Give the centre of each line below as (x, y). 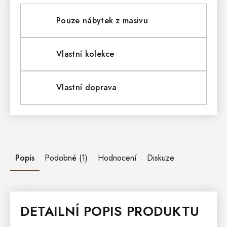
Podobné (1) (66, 158)
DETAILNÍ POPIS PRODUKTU (110, 211)
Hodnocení (117, 158)
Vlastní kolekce (85, 54)
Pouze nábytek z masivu (102, 20)
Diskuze (161, 158)
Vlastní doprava (87, 88)
